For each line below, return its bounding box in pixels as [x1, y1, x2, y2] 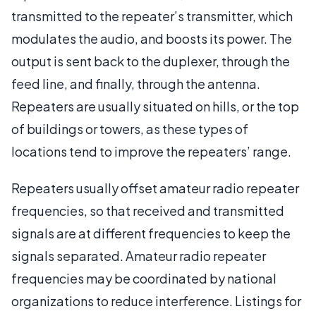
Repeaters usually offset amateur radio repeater [11, 179, 299, 196]
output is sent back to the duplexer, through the [11, 52, 290, 69]
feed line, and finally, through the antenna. [11, 75, 260, 92]
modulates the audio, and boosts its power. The [11, 30, 292, 47]
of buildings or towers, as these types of [11, 120, 248, 137]
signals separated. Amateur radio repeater [11, 247, 266, 264]
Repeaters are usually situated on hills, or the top [11, 97, 299, 114]
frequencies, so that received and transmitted [11, 202, 284, 219]
